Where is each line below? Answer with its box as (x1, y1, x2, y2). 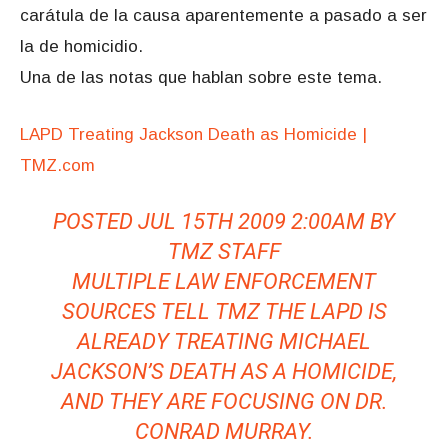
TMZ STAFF (167, 239, 281, 264)
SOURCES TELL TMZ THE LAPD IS (61, 299, 387, 324)
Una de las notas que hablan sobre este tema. (20, 68, 382, 87)
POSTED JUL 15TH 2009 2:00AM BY (53, 209, 395, 234)
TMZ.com (20, 156, 95, 175)
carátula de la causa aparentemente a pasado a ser (20, 6, 427, 25)
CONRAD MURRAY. (134, 419, 314, 444)
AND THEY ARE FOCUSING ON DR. (60, 389, 388, 414)
